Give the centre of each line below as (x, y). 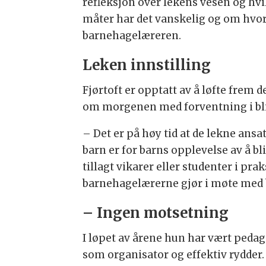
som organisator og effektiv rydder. (174, 255)
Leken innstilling (147, 65)
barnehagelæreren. (132, 36)
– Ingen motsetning (156, 213)
